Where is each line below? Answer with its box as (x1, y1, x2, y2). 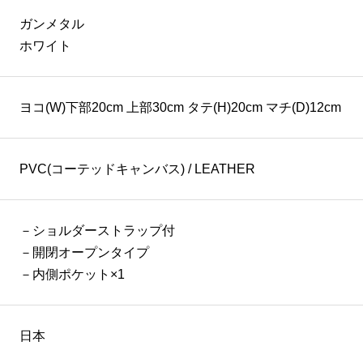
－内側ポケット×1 (19, 267, 125, 282)
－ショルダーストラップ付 (19, 224, 175, 238)
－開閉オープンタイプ (19, 246, 149, 260)
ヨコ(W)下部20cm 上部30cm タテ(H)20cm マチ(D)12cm (19, 100, 341, 115)
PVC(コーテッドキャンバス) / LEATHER (19, 162, 255, 177)
